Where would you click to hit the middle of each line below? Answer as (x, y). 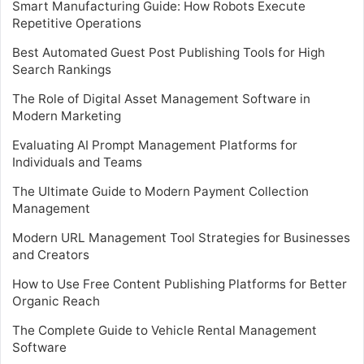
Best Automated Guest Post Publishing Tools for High (169, 52)
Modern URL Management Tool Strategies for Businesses (181, 237)
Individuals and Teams (77, 162)
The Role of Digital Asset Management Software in (161, 98)
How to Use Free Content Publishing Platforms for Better (180, 284)
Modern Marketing (67, 115)
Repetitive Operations (77, 23)
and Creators (51, 254)
